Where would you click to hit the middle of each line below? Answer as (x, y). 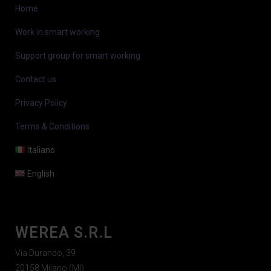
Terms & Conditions (52, 127)
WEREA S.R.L (64, 233)
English (41, 174)
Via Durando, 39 (45, 253)
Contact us (36, 80)
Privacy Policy (41, 103)
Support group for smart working (78, 56)
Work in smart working (57, 32)
